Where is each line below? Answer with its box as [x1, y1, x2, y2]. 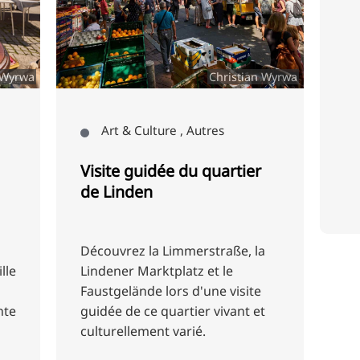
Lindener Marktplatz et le [80, 261, 234, 280]
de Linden [80, 180, 153, 202]
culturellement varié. [80, 321, 207, 340]
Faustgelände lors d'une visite [80, 281, 262, 300]
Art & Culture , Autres [100, 121, 224, 138]
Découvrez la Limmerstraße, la [80, 241, 266, 260]
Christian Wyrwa [209, 68, 298, 84]
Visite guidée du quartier [80, 159, 262, 182]
